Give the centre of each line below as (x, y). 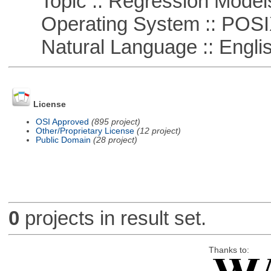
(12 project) (158, 131)
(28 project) (115, 140)
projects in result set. (113, 218)
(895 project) (116, 122)
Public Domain (63, 140)
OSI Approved (62, 122)
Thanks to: (229, 250)
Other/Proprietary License (85, 131)
